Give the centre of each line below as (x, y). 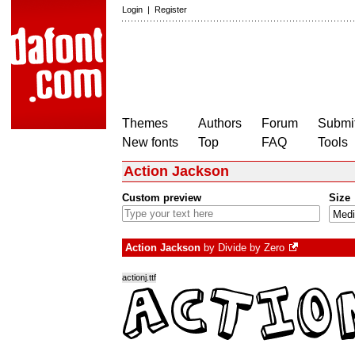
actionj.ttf (139, 278)
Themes (145, 123)
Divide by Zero (251, 248)
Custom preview (162, 198)
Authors (220, 123)
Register (171, 10)
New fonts (150, 142)
